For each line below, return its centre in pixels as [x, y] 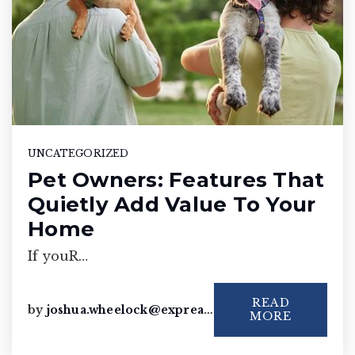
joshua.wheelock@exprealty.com [125, 309]
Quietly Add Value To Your [172, 204]
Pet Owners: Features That [176, 179]
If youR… [58, 256]
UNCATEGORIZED [78, 153]
